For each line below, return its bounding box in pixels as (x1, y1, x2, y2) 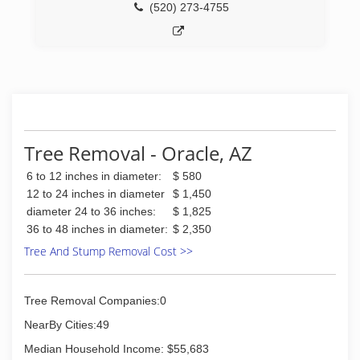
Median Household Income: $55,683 (24, 342, 209, 355)
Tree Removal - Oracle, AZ (24, 140, 252, 166)
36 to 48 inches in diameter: (27, 223, 168, 235)
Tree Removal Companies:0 (24, 294, 166, 307)
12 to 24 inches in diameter (27, 187, 165, 200)
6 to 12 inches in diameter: (27, 170, 162, 182)
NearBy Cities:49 (24, 318, 109, 331)
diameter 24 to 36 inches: (27, 205, 156, 218)
